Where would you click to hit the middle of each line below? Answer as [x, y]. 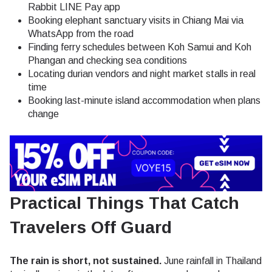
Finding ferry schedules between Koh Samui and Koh [140, 47]
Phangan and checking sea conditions [107, 61]
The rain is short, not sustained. [86, 260]
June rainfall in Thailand [212, 260]
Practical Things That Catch [124, 203]
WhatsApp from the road [81, 34]
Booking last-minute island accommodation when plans [144, 101]
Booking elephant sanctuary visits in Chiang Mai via [136, 21]
